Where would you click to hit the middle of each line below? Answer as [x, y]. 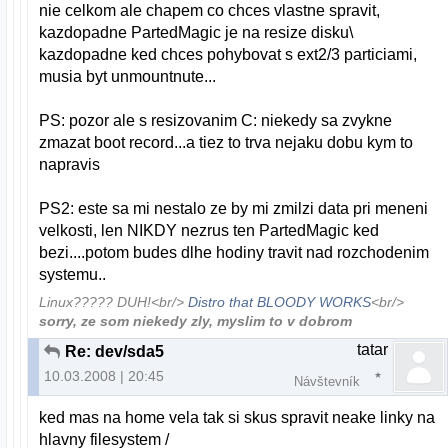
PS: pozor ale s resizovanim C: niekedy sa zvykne [216, 121]
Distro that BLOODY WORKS [280, 302]
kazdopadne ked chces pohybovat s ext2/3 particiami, [228, 55]
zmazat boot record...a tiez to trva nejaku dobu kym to [226, 143]
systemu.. [73, 275]
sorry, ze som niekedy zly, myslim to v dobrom [196, 321]
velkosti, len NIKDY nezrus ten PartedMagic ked [209, 231]
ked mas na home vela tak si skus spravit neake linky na [237, 417]
